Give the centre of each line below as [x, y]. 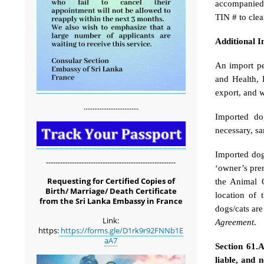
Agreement [234, 222]
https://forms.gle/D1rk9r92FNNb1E [121, 230]
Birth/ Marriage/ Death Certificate [111, 191]
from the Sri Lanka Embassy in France [111, 201]
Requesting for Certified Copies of [111, 181]
